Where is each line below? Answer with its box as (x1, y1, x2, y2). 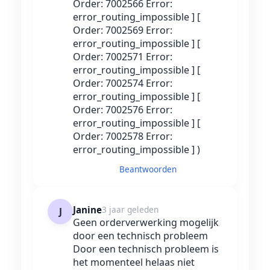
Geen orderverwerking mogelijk (73, 216, 219, 230)
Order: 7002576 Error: (73, 103, 172, 117)
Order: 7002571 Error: (73, 50, 172, 64)
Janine (73, 204, 102, 216)
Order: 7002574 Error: (73, 77, 172, 90)
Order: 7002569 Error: (73, 24, 172, 37)
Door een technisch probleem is (73, 242, 219, 256)
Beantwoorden (119, 163, 177, 175)
